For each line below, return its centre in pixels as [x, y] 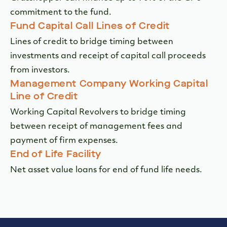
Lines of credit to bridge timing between [92, 42]
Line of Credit [44, 97]
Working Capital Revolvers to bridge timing [98, 113]
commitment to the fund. [61, 13]
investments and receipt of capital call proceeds [108, 56]
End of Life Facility [56, 154]
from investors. [40, 71]
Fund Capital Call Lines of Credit [90, 26]
